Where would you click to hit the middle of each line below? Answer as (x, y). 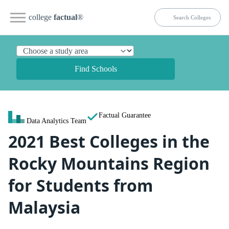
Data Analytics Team (56, 121)
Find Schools (96, 69)
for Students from (81, 185)
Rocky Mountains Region (109, 163)
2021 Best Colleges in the (109, 141)
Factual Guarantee (125, 115)
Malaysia (44, 207)
